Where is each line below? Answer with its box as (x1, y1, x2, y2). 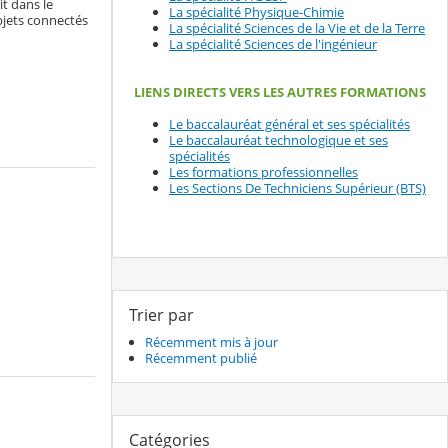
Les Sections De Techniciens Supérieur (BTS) (169, 179, 426, 198)
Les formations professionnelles (169, 163, 358, 182)
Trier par (129, 303, 194, 326)
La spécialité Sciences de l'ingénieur (169, 35, 377, 54)
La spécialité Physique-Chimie (169, 3, 344, 22)
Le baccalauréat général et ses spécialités (169, 115, 410, 134)
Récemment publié (145, 349, 257, 368)
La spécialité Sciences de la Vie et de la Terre (169, 19, 425, 38)
